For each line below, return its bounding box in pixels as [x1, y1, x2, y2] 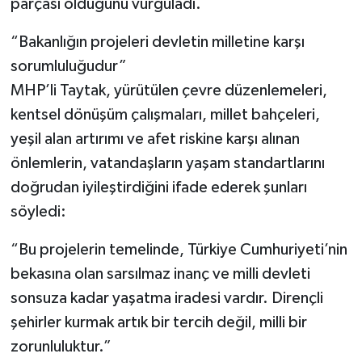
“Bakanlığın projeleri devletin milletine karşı [10, 33, 305, 50]
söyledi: [10, 203, 66, 220]
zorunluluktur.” [10, 338, 112, 355]
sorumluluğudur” [10, 57, 127, 74]
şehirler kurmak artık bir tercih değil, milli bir [10, 314, 307, 330]
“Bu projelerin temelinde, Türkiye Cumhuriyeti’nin [10, 241, 347, 258]
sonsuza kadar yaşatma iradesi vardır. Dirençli [10, 289, 323, 306]
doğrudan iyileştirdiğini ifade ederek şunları [10, 179, 307, 196]
